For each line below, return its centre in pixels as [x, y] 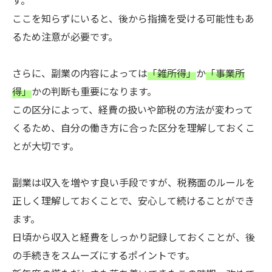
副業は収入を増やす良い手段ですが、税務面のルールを [134, 182]
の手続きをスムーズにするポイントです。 [104, 255]
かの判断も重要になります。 [94, 91]
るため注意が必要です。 [65, 36]
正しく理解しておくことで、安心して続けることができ [133, 200]
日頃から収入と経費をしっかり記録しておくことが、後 [134, 237]
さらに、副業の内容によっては [80, 73]
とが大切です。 [46, 146]
